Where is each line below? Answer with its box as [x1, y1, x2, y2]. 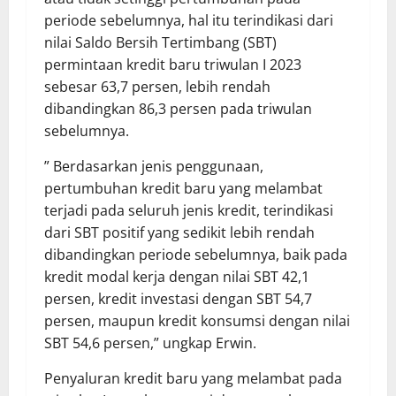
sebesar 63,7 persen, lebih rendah [44, 76, 270, 96]
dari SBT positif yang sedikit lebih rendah [44, 222, 315, 242]
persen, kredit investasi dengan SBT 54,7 [44, 288, 312, 308]
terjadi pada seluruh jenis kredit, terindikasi [44, 200, 333, 220]
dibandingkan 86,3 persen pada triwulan [44, 98, 312, 118]
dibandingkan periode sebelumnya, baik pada [44, 244, 347, 264]
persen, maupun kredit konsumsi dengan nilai [44, 310, 350, 331]
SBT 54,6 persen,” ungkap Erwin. [44, 332, 256, 353]
